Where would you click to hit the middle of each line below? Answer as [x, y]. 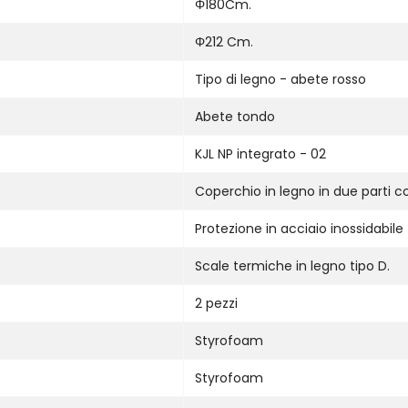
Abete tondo [235, 116]
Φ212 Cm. [224, 41]
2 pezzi [216, 303]
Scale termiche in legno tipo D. [292, 265]
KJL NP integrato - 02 [260, 153]
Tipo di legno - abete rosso [280, 79]
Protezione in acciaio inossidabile [299, 228]
